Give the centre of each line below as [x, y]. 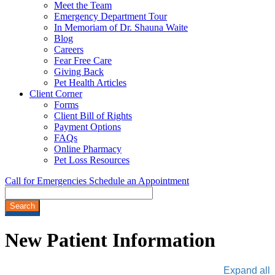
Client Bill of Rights [93, 115]
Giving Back [79, 71]
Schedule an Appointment [139, 180]
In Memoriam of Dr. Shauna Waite [121, 27]
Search [18, 192]
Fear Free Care [83, 60]
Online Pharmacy [88, 149]
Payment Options [87, 126]
